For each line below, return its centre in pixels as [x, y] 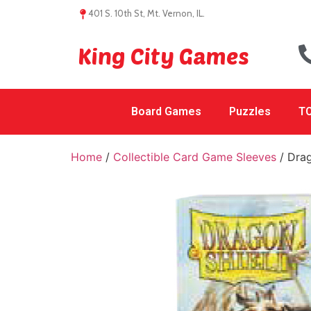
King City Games [163, 56]
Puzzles [250, 111]
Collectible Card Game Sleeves [195, 157]
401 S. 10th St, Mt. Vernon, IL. [146, 13]
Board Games [166, 111]
